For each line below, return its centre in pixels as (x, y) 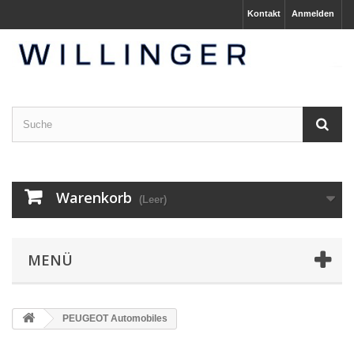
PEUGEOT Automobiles (114, 318)
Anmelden (313, 13)
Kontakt (264, 13)
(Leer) (153, 199)
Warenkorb (94, 197)
